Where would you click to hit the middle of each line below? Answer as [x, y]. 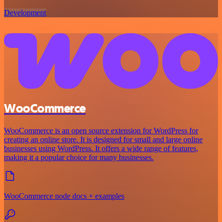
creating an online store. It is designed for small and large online [103, 139]
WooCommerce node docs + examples [64, 196]
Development [25, 13]
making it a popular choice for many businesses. [79, 157]
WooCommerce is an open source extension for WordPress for [101, 130]
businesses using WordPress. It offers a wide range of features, [101, 148]
